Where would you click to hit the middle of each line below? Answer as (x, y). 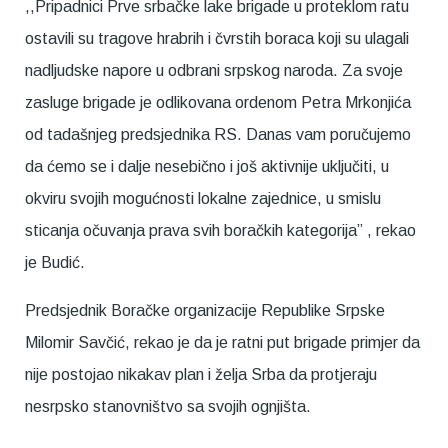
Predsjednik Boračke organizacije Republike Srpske (205, 310)
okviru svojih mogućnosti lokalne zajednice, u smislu (203, 198)
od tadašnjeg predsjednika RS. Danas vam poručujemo (218, 134)
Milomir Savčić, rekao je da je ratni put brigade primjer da (222, 342)
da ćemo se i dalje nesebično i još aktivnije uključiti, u (207, 166)
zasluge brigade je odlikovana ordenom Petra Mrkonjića (218, 102)
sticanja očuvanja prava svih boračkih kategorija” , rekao (220, 230)
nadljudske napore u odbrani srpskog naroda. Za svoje (214, 70)
